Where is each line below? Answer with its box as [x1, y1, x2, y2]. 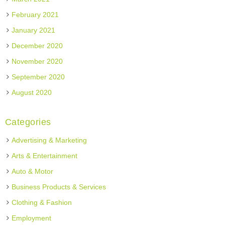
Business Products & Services [11, 183, 106, 191]
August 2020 [11, 88, 52, 96]
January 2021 [11, 26, 55, 34]
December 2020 [11, 42, 63, 50]
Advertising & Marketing [11, 136, 87, 144]
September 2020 [11, 73, 65, 81]
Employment [11, 214, 51, 222]
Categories [5, 117, 51, 127]
